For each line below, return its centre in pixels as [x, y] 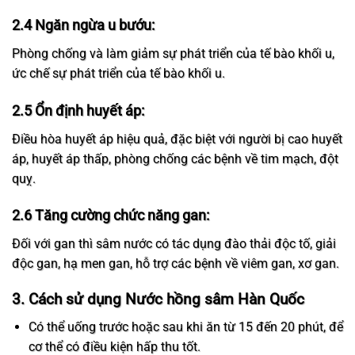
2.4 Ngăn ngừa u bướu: [83, 25]
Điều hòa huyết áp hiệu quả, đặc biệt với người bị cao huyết [177, 139]
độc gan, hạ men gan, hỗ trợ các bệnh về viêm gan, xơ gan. [176, 264]
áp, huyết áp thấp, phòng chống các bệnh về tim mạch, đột [175, 158]
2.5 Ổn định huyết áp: [80, 110]
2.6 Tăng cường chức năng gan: [112, 216]
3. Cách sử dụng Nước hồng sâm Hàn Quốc [158, 300]
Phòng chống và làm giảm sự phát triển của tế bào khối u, [173, 53]
